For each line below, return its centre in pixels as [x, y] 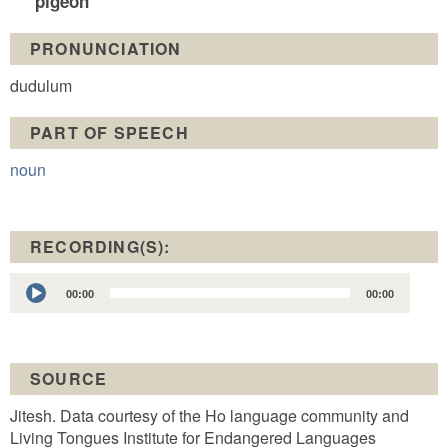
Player [32, 304]
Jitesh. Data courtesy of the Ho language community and [209, 415]
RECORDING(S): [103, 246]
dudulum [41, 85]
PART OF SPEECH [109, 132]
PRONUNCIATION [106, 48]
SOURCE [69, 378]
